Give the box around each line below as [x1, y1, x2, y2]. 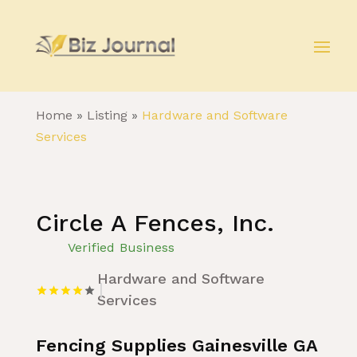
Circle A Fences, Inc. [35, 209, 274, 237]
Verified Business [67, 240, 175, 255]
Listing [86, 108, 127, 123]
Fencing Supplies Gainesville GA [35, 335, 318, 355]
